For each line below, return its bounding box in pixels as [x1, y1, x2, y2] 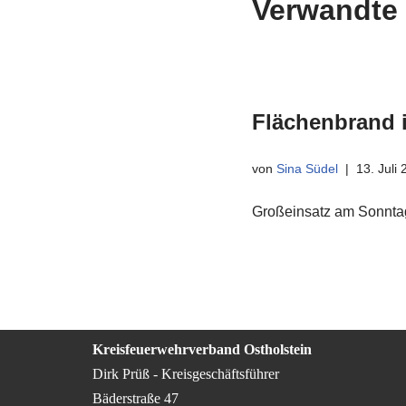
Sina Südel [275, 161, 338, 176]
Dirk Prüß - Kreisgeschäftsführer [92, 366, 279, 382]
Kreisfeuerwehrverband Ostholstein [92, 342, 312, 357]
